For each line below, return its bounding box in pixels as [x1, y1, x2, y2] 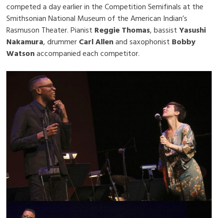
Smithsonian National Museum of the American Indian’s [6, 12, 188, 25]
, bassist [150, 23, 180, 36]
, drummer [43, 35, 79, 48]
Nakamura [6, 35, 44, 48]
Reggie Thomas [94, 23, 150, 36]
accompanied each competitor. [35, 47, 140, 60]
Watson [6, 47, 35, 60]
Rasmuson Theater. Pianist [6, 23, 95, 36]
